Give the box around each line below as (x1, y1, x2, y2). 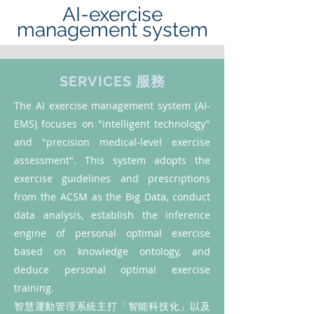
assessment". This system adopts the (14, 153, 210, 167)
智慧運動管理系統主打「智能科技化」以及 (14, 299, 210, 313)
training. (14, 281, 57, 294)
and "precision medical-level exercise (14, 135, 210, 149)
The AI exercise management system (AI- (14, 99, 210, 112)
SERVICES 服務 (59, 73, 165, 90)
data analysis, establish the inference (14, 208, 210, 221)
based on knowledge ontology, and (14, 245, 210, 258)
